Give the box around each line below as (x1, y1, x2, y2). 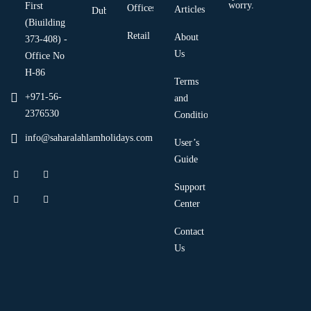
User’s (174, 137, 200, 148)
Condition (174, 109, 214, 120)
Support (174, 181, 206, 192)
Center (174, 198, 201, 209)
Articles (174, 3, 205, 15)
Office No (25, 50, 65, 61)
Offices (126, 2, 155, 13)
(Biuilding (25, 17, 65, 28)
